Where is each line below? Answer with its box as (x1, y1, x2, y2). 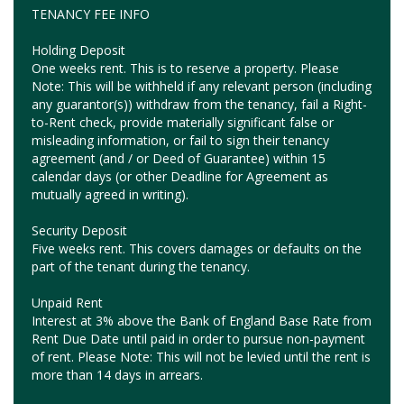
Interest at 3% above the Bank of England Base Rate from (32, 311, 372, 329)
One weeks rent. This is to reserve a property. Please (32, 59, 339, 77)
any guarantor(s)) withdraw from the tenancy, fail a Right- (32, 95, 367, 113)
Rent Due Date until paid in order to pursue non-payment (32, 329, 365, 347)
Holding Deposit (32, 41, 129, 59)
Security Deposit (32, 221, 127, 239)
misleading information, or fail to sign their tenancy (32, 131, 329, 149)
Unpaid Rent (32, 293, 103, 311)
